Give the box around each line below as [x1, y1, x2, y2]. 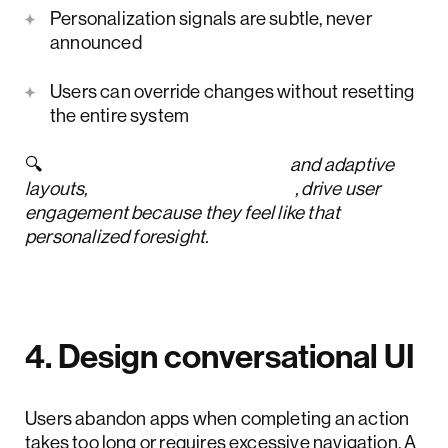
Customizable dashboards [46, 152, 258, 177]
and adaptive [286, 152, 395, 177]
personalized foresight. [25, 224, 209, 249]
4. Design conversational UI [25, 334, 415, 377]
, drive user [295, 176, 381, 201]
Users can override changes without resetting [50, 79, 415, 104]
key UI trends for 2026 [90, 176, 266, 201]
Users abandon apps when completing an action [25, 406, 410, 431]
